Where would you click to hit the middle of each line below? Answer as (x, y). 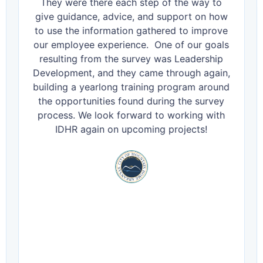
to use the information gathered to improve (131, 31)
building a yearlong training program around (131, 87)
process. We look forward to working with (131, 115)
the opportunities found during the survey (131, 101)
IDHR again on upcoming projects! (131, 129)
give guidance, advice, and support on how (131, 16)
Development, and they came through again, (131, 73)
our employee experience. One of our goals (131, 45)
